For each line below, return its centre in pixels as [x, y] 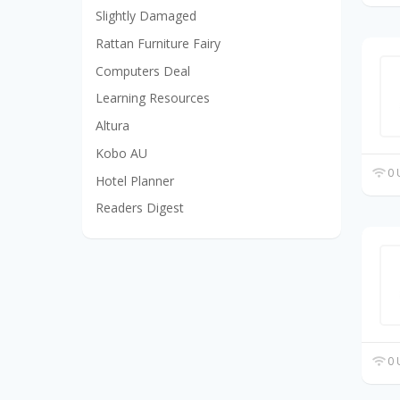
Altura [112, 126]
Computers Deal [143, 71]
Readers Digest [140, 208]
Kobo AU [121, 153]
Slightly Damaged [146, 16]
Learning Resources [153, 98]
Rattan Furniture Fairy [158, 43]
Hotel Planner [135, 180]
